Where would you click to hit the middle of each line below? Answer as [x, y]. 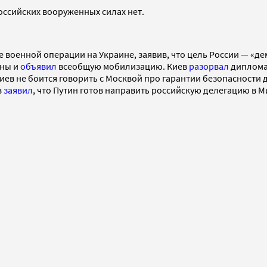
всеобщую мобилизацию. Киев [123, 66]
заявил [18, 90]
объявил [38, 66]
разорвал [209, 66]
